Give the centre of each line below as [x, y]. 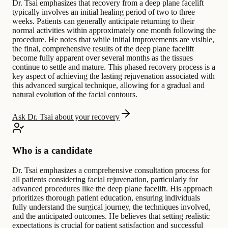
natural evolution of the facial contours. [75, 94]
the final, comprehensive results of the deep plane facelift [103, 48]
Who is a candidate [52, 151]
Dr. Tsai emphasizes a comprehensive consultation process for [111, 170]
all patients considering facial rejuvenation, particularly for [105, 180]
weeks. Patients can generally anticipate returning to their [103, 21]
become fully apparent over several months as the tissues [103, 58]
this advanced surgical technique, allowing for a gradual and [108, 85]
